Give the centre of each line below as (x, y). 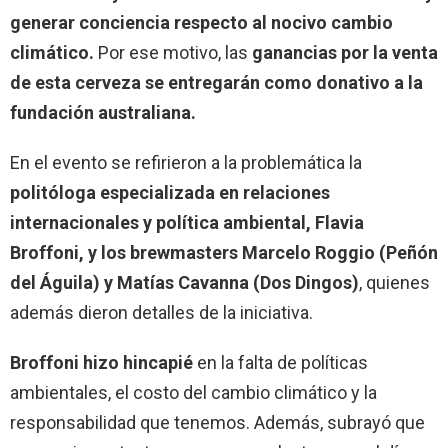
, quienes (394, 282)
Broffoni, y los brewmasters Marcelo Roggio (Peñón (224, 252)
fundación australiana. (103, 112)
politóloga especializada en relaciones (170, 192)
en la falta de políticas (280, 362)
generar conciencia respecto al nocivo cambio (201, 22)
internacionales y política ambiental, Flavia (187, 222)
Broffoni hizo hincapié (101, 362)
